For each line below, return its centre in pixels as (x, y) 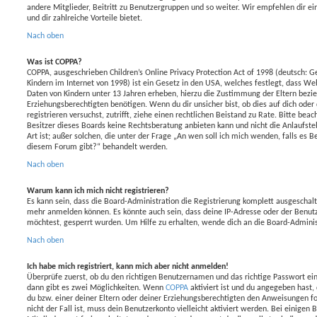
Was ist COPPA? (54, 62)
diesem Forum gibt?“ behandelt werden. (97, 147)
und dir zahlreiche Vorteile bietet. (85, 18)
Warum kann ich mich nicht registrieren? (98, 191)
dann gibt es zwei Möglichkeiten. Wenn (96, 288)
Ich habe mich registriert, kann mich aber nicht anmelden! (128, 266)
